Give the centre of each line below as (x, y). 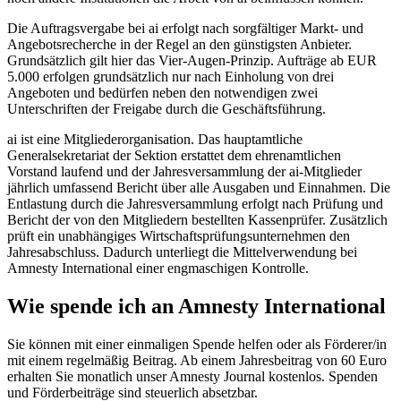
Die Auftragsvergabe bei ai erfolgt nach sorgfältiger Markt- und (185, 28)
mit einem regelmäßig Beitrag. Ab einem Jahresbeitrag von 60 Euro (197, 360)
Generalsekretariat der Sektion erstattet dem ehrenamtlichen (174, 155)
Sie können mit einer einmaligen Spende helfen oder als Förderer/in (197, 344)
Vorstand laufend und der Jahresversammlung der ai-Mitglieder (184, 171)
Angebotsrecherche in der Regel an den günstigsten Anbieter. (179, 44)
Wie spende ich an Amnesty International (196, 306)
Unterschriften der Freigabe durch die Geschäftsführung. (166, 108)
